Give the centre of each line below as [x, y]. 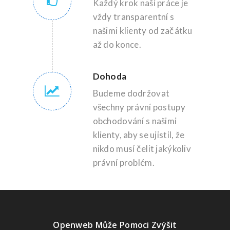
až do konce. [117, 44]
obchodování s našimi [135, 121]
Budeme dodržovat [131, 93]
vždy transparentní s [133, 17]
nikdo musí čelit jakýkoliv [142, 149]
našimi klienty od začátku [142, 31]
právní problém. [123, 162]
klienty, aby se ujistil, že [139, 135]
